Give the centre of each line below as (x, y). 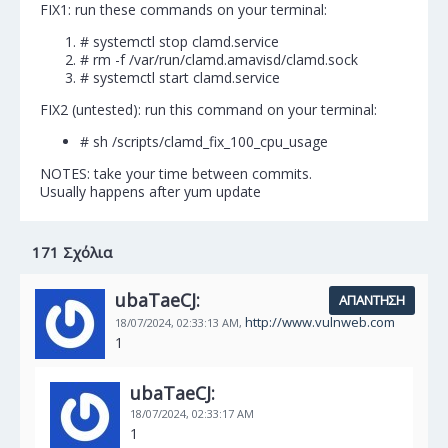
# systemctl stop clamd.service (179, 41)
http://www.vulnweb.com (320, 322)
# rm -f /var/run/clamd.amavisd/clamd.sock (219, 59)
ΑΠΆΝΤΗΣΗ (372, 300)
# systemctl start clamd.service (180, 77)
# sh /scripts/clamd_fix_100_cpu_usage (204, 141)
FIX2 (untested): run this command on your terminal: (208, 109)
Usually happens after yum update (150, 191)
